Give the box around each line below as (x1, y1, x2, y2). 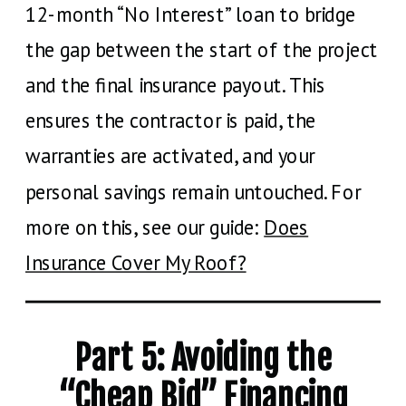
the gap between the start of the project (25, 36, 379, 63)
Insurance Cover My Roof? (25, 249, 246, 275)
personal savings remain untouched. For (25, 179, 361, 205)
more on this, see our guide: (25, 214, 265, 240)
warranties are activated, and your (25, 142, 315, 169)
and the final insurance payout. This (25, 72, 325, 98)
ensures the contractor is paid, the (25, 107, 316, 133)
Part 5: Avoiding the (74, 337, 332, 378)
